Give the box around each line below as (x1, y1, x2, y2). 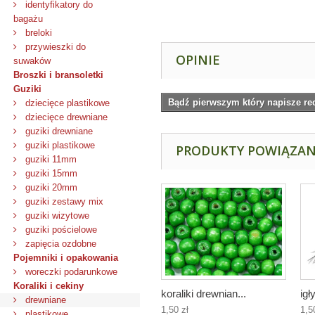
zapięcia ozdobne (22, 238, 96, 249)
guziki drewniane (22, 126, 93, 136)
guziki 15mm (22, 168, 77, 179)
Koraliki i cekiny (13, 281, 84, 291)
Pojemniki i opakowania (13, 252, 118, 263)
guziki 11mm (22, 154, 77, 165)
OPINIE (176, 51, 220, 68)
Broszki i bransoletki (13, 70, 103, 80)
